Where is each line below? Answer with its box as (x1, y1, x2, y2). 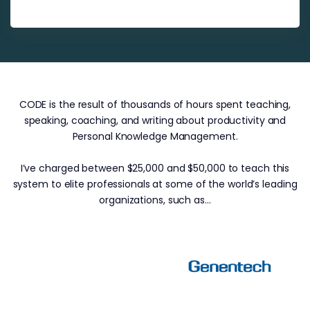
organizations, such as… (99, 192, 211, 207)
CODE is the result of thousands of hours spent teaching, (19, 97, 291, 111)
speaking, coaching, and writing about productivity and (24, 113, 286, 127)
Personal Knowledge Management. (72, 129, 238, 143)
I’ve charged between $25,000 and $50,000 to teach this (20, 161, 290, 175)
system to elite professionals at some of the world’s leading (12, 176, 298, 191)
